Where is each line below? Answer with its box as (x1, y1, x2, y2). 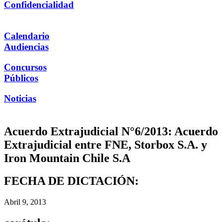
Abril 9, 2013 (4, 198, 46, 207)
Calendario (4, 31, 50, 42)
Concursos (4, 61, 47, 72)
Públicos (4, 72, 38, 83)
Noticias (4, 93, 36, 104)
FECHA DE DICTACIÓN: (4, 174, 139, 188)
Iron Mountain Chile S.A (4, 151, 130, 165)
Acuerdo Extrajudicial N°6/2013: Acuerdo (4, 124, 218, 138)
